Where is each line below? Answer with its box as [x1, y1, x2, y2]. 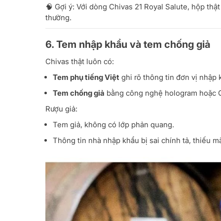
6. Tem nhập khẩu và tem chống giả [45, 38, 210, 51]
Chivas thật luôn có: [45, 57, 114, 67]
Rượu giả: [45, 104, 77, 114]
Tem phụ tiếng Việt [53, 73, 119, 82]
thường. [45, 13, 72, 23]
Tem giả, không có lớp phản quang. [53, 120, 174, 130]
